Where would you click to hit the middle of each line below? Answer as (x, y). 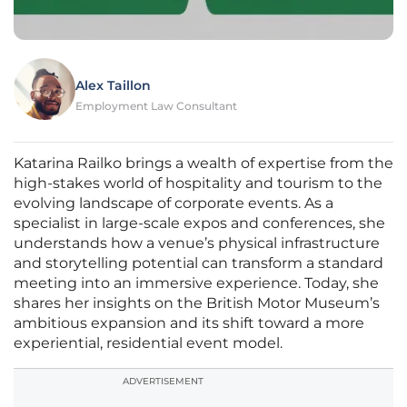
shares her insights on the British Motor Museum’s (197, 303)
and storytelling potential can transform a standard (199, 263)
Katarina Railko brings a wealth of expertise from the (203, 164)
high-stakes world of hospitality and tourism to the (198, 184)
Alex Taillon (113, 86)
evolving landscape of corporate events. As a (174, 203)
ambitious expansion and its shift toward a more (189, 323)
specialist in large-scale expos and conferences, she (199, 223)
